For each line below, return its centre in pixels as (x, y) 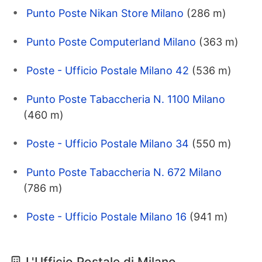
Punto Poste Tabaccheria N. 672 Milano (124, 172)
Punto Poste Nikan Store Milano (105, 13)
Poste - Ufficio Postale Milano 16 (106, 216)
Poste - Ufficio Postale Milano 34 (108, 143)
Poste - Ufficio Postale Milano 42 (108, 70)
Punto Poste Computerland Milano (111, 42)
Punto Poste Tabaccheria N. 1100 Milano (126, 99)
